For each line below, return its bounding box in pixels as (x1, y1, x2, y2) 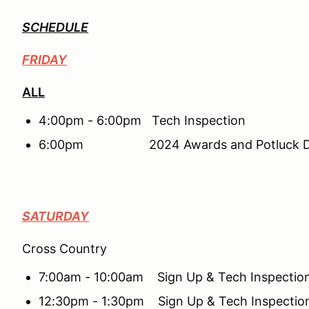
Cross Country (22, 241, 107, 256)
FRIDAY (22, 52, 67, 67)
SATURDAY (22, 209, 89, 223)
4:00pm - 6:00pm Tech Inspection (39, 113, 246, 128)
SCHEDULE (22, 20, 88, 34)
